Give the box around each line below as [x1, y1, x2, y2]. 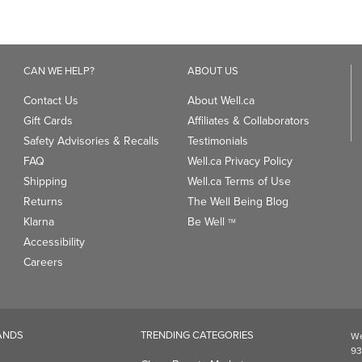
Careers [23, 254, 63, 271]
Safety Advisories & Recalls [23, 133, 159, 149]
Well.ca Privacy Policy [187, 153, 293, 170]
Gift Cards [23, 112, 73, 129]
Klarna [23, 213, 54, 230]
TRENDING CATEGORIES [140, 327, 254, 343]
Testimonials [187, 133, 248, 149]
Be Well [187, 213, 228, 230]
